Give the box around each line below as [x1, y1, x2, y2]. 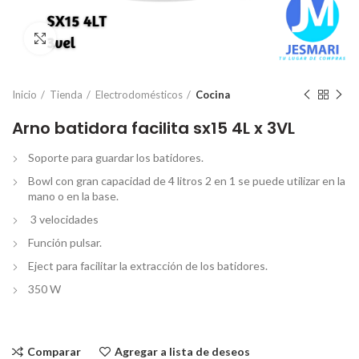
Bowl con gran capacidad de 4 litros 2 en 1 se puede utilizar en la [28, 174, 345, 188]
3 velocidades [28, 212, 99, 226]
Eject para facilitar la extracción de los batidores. [28, 259, 268, 272]
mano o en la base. [28, 189, 119, 203]
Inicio [12, 88, 37, 101]
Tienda [50, 88, 83, 101]
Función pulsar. [28, 236, 102, 249]
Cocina [196, 88, 230, 101]
